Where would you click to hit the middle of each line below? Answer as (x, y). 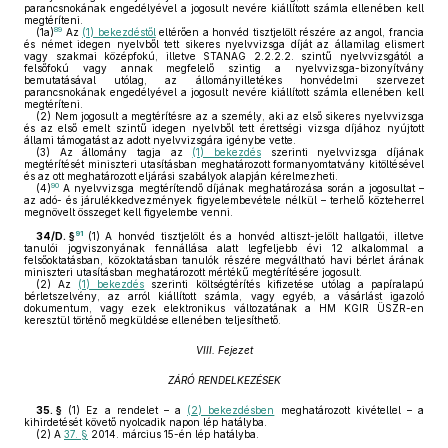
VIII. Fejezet (224, 350)
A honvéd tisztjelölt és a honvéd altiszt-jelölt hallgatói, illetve (262, 236)
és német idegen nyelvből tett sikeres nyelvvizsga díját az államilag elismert (224, 44)
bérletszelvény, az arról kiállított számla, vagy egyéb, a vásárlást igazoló (224, 296)
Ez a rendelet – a (134, 410)
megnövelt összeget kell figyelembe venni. (128, 212)
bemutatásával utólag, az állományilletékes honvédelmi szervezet (224, 80)
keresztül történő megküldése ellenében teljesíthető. (152, 320)
